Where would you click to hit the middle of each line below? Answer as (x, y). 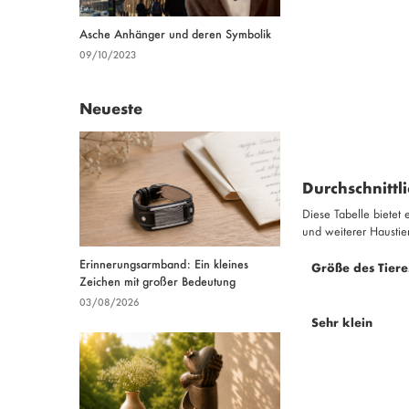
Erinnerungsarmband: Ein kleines (164, 264)
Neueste (111, 108)
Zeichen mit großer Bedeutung (157, 281)
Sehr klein (341, 322)
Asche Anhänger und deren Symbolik (175, 34)
